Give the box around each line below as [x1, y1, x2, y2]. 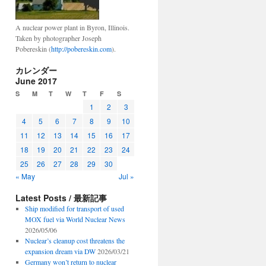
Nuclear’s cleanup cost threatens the [24, 236, 125, 245]
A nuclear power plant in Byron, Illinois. [15, 23, 129, 32]
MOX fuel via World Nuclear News [24, 214, 125, 224]
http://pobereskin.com [51, 44, 112, 53]
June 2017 [15, 75, 57, 87]
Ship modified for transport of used [24, 204, 124, 213]
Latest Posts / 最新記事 [15, 192, 107, 204]
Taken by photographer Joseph [15, 33, 102, 43]
